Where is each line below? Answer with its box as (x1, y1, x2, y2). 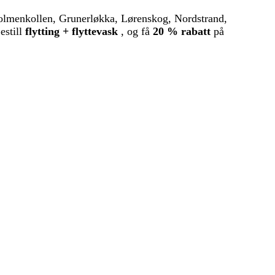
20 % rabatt (153, 25, 211, 38)
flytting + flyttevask (25, 25, 118, 38)
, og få (118, 25, 153, 38)
